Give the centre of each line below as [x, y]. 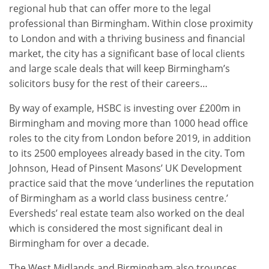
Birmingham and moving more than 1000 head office [128, 123]
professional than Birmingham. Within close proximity [131, 23]
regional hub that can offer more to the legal [110, 8]
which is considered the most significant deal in [116, 228]
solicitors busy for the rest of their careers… [108, 83]
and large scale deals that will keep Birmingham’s [119, 68]
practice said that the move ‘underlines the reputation [131, 183]
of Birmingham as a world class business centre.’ [119, 198]
